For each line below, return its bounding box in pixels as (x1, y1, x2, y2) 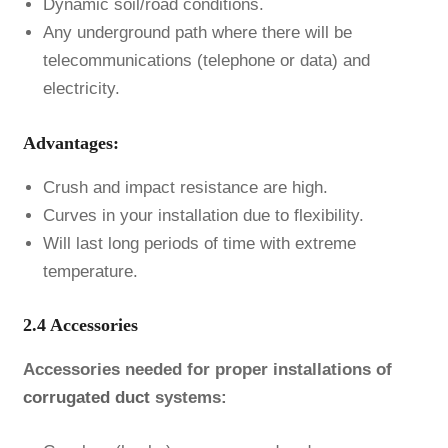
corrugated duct (22, 388, 150, 408)
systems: (149, 388, 227, 408)
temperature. (42, 261, 138, 281)
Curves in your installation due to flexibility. (42, 205, 364, 225)
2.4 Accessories (22, 315, 138, 336)
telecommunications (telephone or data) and (42, 51, 370, 71)
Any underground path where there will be (42, 23, 352, 43)
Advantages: (22, 132, 119, 153)
